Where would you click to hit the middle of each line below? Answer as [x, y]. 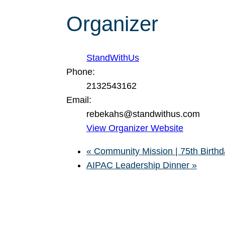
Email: [79, 100]
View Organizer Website [135, 128]
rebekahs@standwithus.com [143, 114]
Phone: [81, 72]
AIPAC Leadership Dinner [139, 165]
